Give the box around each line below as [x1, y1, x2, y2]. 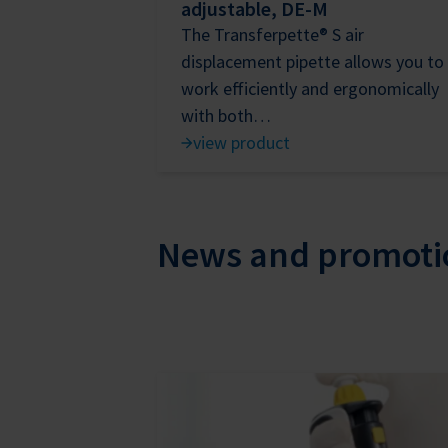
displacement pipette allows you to [181, 50, 444, 74]
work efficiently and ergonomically [181, 77, 439, 101]
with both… [181, 104, 271, 128]
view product [193, 131, 290, 155]
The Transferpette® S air [181, 23, 364, 47]
